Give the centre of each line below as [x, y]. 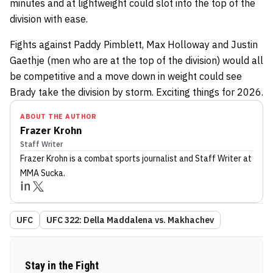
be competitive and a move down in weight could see [126, 76]
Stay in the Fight [62, 265]
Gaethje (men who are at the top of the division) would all [136, 60]
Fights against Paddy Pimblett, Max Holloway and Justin [134, 44]
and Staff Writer [209, 158]
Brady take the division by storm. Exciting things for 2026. [136, 92]
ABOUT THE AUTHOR [58, 116]
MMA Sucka [42, 173]
